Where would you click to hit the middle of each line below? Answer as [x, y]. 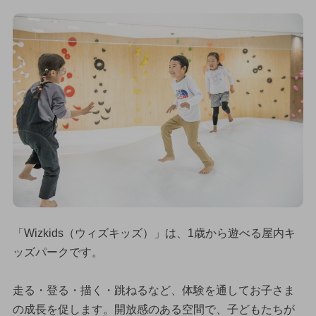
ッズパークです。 [57, 253]
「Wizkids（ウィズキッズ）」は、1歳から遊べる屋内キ [154, 233]
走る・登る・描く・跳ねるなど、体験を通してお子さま [153, 291]
